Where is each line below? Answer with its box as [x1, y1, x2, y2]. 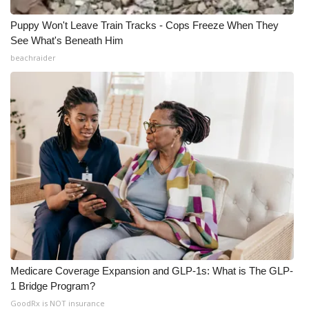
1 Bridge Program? [10, 280, 95, 292]
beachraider [10, 52, 56, 63]
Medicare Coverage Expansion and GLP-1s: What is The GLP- [10, 265, 293, 277]
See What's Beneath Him [10, 34, 123, 46]
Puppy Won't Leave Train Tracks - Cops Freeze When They [10, 19, 279, 31]
